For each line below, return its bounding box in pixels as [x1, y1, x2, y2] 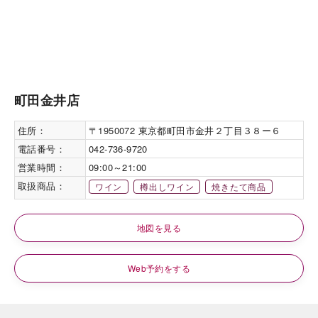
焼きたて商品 [212, 180, 266, 192]
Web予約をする [127, 262, 191, 275]
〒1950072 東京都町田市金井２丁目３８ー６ [89, 124, 281, 137]
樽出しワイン [140, 180, 194, 192]
